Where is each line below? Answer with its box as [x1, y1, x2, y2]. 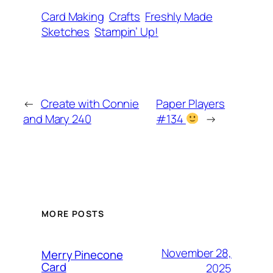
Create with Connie [40, 95, 140, 112]
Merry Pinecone [41, 247, 123, 263]
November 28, [161, 245, 232, 261]
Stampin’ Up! [94, 23, 158, 40]
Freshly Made [144, 8, 213, 24]
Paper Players [156, 95, 225, 112]
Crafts [108, 8, 141, 24]
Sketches [41, 23, 90, 40]
